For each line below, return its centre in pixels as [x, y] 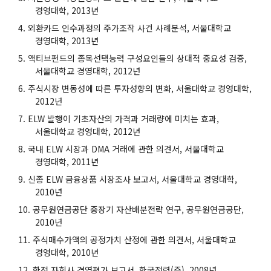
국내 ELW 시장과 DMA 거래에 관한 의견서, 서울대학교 [126, 149]
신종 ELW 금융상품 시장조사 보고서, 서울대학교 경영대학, [132, 179]
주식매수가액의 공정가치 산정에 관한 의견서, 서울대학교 [134, 239]
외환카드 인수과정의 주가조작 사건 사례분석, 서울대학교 [129, 28]
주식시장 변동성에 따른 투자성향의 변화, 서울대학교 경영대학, [140, 88]
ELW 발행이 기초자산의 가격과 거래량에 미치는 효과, [123, 118]
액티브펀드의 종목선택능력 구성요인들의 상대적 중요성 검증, [137, 58]
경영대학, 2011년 [67, 161]
